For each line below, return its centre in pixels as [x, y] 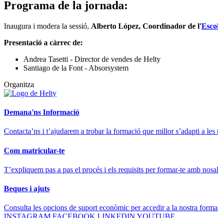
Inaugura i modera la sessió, [47, 26]
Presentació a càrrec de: [43, 42]
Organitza [19, 84]
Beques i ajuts [27, 189]
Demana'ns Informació [42, 112]
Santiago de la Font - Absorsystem [76, 68]
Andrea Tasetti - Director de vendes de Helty [92, 59]
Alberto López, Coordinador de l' [146, 26]
